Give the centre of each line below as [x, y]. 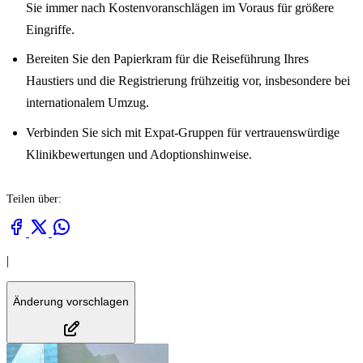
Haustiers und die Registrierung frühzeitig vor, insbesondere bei [188, 81]
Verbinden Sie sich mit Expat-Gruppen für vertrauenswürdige [183, 132]
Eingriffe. [50, 29]
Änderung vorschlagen [71, 301]
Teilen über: [34, 199]
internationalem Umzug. [88, 103]
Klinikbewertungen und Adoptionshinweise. [139, 154]
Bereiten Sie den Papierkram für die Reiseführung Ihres [167, 59]
